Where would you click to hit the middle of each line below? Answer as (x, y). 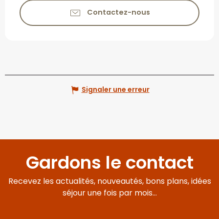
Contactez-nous (118, 12)
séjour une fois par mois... (109, 193)
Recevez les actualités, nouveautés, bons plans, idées (109, 181)
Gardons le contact (109, 162)
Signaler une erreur (115, 90)
